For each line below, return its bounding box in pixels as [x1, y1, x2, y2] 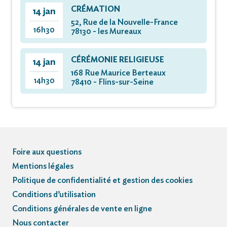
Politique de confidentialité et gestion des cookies [12, 176, 193, 184]
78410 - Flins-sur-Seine [71, 78, 154, 86]
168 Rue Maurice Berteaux [71, 68, 166, 77]
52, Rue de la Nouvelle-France [71, 18, 178, 26]
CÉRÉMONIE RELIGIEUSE [71, 55, 164, 64]
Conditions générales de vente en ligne [12, 204, 152, 213]
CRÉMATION [71, 5, 120, 13]
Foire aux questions [12, 147, 82, 156]
